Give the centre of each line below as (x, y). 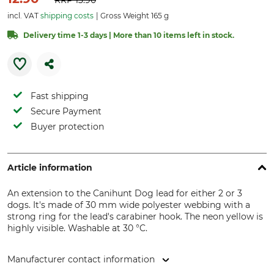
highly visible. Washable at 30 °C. (77, 228)
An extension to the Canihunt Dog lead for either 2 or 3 (125, 193)
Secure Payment (66, 111)
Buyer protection (67, 127)
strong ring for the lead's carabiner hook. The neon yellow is (135, 217)
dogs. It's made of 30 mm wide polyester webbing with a (129, 205)
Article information (50, 168)
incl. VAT (24, 16)
